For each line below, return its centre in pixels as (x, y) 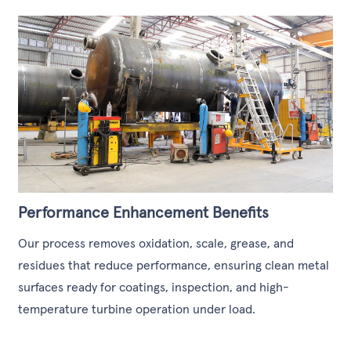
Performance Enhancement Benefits (144, 212)
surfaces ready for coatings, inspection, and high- (154, 287)
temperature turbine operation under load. (137, 309)
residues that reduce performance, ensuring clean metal (174, 265)
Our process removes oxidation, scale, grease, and (156, 243)
